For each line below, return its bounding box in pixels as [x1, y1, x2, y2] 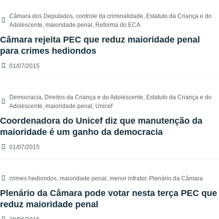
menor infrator [109, 175, 146, 182]
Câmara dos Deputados [9, 13, 73, 20]
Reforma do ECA [95, 22, 140, 29]
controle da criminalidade [76, 13, 143, 20]
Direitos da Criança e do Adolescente [44, 94, 143, 101]
